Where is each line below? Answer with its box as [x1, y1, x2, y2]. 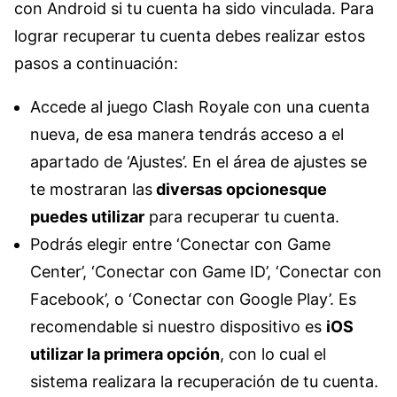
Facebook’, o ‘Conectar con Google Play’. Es [30, 289, 356, 308]
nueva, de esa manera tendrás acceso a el [30, 124, 344, 144]
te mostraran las [30, 179, 152, 198]
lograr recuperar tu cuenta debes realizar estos [14, 26, 365, 45]
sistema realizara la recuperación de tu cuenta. [30, 371, 378, 391]
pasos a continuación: [14, 53, 178, 73]
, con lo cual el [220, 344, 326, 363]
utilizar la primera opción [30, 344, 220, 363]
